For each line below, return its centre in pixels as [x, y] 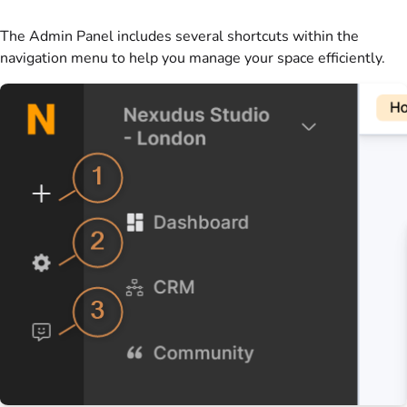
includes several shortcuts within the [236, 37]
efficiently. [350, 59]
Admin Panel [71, 37]
